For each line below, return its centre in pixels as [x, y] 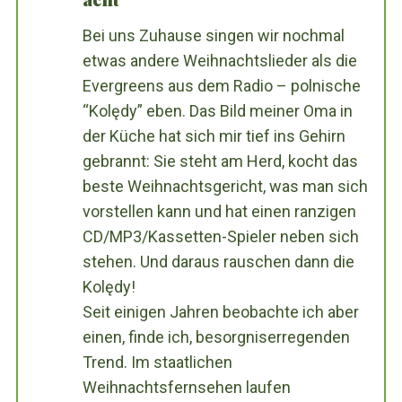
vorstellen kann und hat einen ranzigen [219, 212]
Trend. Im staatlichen [157, 363]
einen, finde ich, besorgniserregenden [216, 337]
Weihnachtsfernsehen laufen [186, 388]
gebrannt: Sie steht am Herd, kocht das [220, 162]
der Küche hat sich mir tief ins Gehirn [214, 136]
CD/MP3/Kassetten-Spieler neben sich [220, 237]
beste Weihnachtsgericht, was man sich [225, 187]
